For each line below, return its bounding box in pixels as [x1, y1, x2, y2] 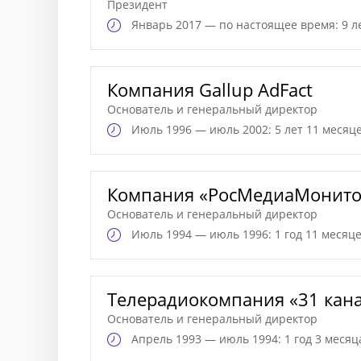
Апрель [131, 331, 176, 346]
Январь [131, 17, 176, 32]
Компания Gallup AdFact [107, 77, 313, 102]
